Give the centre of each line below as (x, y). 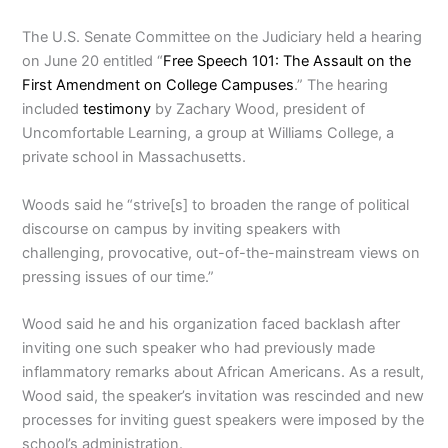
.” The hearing (341, 85)
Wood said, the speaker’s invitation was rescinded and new (223, 395)
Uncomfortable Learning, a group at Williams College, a (208, 133)
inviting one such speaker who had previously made (199, 347)
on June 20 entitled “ (93, 61)
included (53, 109)
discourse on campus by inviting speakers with (182, 228)
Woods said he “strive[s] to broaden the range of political (216, 204)
